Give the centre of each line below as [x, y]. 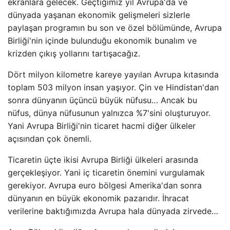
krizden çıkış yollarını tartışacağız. [74, 53]
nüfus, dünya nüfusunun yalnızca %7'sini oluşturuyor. [109, 113]
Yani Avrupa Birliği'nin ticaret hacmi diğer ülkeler [102, 126]
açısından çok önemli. [50, 139]
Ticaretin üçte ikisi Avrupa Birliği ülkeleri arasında [103, 160]
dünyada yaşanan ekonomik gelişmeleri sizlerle [99, 15]
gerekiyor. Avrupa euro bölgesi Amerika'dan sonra [105, 185]
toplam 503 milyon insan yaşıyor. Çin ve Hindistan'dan [113, 87]
